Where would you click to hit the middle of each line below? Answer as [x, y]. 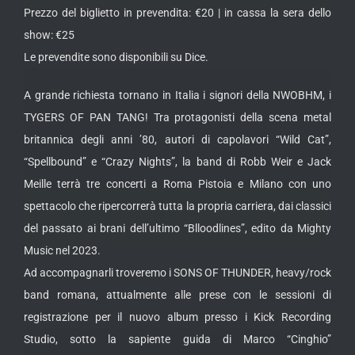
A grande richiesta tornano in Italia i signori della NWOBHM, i [177, 95]
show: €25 [49, 34]
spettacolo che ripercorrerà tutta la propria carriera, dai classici [177, 206]
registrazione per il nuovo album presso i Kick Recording [177, 317]
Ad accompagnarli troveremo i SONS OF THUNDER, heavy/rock [177, 272]
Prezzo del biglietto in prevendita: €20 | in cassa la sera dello [177, 12]
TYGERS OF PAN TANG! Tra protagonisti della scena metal [177, 117]
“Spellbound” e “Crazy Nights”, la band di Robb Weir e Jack [177, 161]
